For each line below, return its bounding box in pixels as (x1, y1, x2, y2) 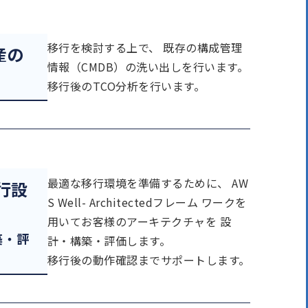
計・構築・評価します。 (47, 232, 171, 249)
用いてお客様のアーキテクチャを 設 (47, 212, 232, 230)
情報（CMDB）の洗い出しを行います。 (47, 58, 249, 76)
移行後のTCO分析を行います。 (47, 78, 206, 95)
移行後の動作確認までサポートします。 (47, 251, 250, 268)
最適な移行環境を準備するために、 (47, 174, 229, 191)
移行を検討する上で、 (47, 39, 160, 56)
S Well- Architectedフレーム (47, 193, 199, 210)
